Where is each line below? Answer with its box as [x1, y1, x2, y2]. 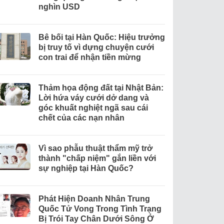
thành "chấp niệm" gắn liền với [38, 154, 156, 163]
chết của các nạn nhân [38, 113, 124, 122]
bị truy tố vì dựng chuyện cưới [38, 43, 154, 52]
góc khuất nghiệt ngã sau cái [38, 103, 148, 112]
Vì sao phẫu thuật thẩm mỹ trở [38, 144, 152, 153]
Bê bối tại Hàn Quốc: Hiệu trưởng [38, 33, 165, 42]
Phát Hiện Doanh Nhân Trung [38, 194, 150, 203]
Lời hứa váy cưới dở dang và [38, 93, 149, 102]
